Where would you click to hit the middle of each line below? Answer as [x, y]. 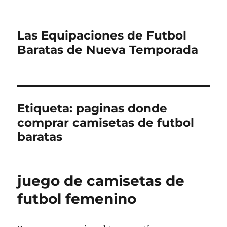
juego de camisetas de [101, 181]
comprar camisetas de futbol [106, 123]
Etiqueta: [47, 108]
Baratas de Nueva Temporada [108, 50]
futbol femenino [77, 199]
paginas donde [122, 108]
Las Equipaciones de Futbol [102, 35]
